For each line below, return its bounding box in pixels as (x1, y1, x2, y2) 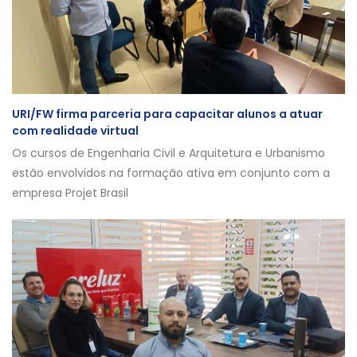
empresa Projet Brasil (12, 185, 128, 201)
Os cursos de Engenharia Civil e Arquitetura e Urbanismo (12, 145, 325, 161)
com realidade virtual (12, 123, 139, 139)
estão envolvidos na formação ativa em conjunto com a (12, 165, 330, 181)
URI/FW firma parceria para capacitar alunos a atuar (12, 106, 323, 122)
